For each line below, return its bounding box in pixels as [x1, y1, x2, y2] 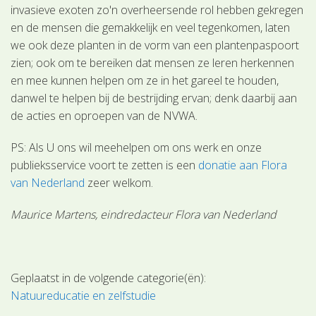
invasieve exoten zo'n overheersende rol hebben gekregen [11, 1, 304, 18]
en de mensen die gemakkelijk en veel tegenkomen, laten [11, 19, 291, 35]
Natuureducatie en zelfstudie [11, 287, 157, 303]
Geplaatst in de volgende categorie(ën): [11, 269, 207, 286]
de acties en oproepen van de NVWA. [11, 107, 198, 123]
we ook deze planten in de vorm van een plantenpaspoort [11, 37, 300, 53]
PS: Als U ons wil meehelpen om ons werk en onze [11, 139, 262, 155]
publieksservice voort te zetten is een [11, 157, 199, 173]
